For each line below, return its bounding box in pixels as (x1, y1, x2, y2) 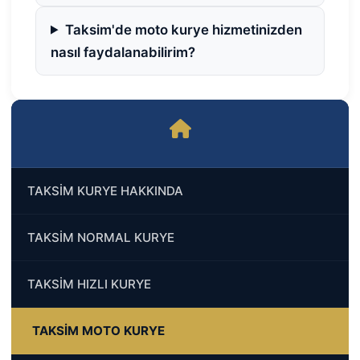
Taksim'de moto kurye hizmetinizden (64, 21, 302, 38)
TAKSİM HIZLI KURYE (27, 276, 151, 292)
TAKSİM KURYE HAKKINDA (27, 182, 183, 198)
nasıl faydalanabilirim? (51, 43, 195, 60)
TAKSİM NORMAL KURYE (27, 229, 174, 245)
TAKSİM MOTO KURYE (32, 322, 165, 338)
